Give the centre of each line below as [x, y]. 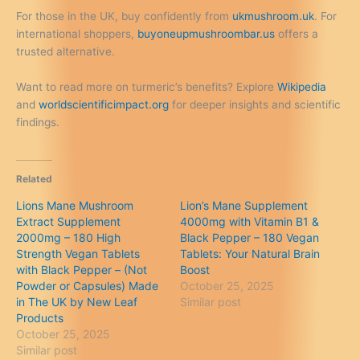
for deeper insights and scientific [255, 105]
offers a [297, 34]
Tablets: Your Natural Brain [250, 253]
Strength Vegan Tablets [78, 253]
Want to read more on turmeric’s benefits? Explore [147, 87]
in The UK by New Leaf [77, 301]
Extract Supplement [68, 221]
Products [40, 317]
